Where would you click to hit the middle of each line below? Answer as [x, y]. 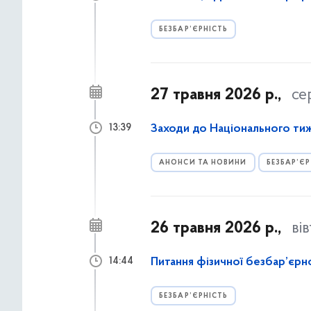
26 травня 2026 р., [216, 228]
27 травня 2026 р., [216, 95]
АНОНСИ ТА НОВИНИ [203, 163]
